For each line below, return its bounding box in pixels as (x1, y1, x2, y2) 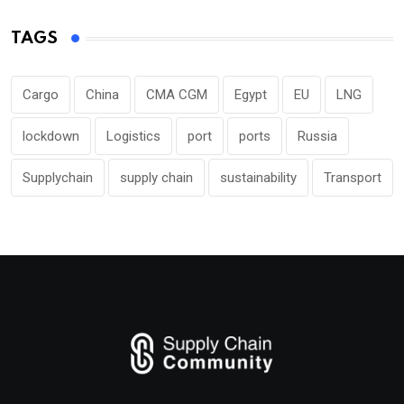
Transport (324, 170, 381, 186)
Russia (298, 128, 337, 144)
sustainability (220, 170, 297, 186)
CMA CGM (146, 87, 207, 103)
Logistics (106, 128, 161, 144)
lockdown (23, 128, 79, 144)
